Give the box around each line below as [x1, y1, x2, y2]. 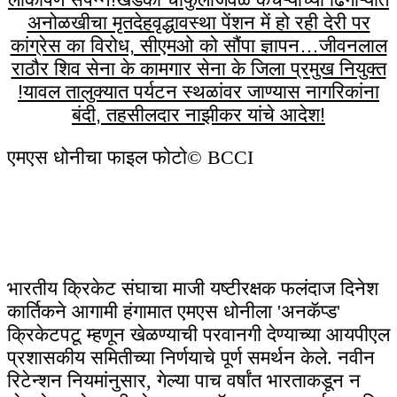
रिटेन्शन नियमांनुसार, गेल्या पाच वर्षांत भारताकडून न [7, 370, 361, 393]
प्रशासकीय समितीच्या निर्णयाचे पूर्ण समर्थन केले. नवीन [7, 346, 375, 370]
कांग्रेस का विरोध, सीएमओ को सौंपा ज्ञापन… [10, 35, 319, 58]
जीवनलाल [318, 35, 387, 58]
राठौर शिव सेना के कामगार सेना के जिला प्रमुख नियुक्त [11, 58, 386, 81]
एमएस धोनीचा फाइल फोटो [7, 146, 187, 169]
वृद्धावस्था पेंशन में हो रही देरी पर [152, 12, 370, 35]
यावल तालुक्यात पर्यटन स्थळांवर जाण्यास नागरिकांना [23, 81, 379, 104]
